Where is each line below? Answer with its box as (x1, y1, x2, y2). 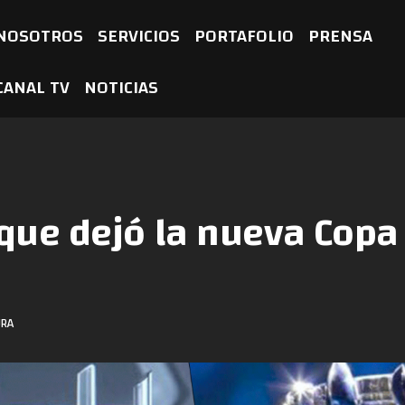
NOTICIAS (84, 71, 159, 104)
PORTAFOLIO (194, 19, 295, 52)
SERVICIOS (98, 19, 181, 52)
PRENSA (308, 19, 373, 52)
